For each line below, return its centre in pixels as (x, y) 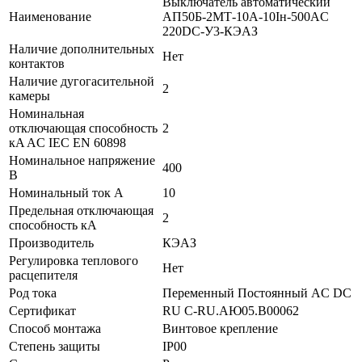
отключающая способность (83, 128)
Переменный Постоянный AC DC (257, 293)
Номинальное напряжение (82, 160)
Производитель (51, 242)
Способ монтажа (55, 328)
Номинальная (46, 113)
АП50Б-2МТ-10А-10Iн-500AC (246, 16)
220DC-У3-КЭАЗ (210, 31)
